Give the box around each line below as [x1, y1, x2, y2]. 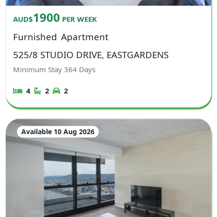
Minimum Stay [13, 64, 64, 74]
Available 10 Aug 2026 [21, 127, 94, 137]
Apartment [61, 31, 108, 43]
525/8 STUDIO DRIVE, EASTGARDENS [13, 48, 169, 61]
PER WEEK [60, 14, 97, 24]
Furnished [13, 31, 58, 43]
